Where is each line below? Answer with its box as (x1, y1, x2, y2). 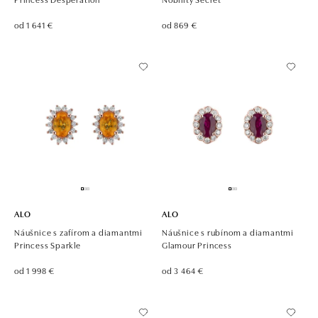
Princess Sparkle (14, 238, 81, 251)
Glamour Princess (162, 238, 232, 251)
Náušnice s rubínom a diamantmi (162, 225, 295, 238)
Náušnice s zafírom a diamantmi (14, 225, 143, 238)
